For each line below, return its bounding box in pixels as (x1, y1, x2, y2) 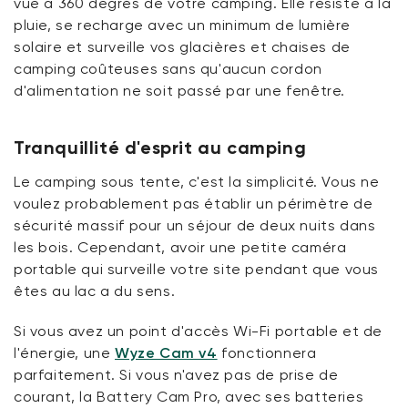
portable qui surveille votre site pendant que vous (14, 260, 380, 278)
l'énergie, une (14, 344, 115, 362)
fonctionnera (217, 344, 317, 362)
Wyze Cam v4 (115, 344, 218, 362)
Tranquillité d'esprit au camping (14, 137, 307, 158)
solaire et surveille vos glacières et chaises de (14, 38, 351, 56)
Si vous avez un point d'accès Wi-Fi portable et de (14, 322, 383, 340)
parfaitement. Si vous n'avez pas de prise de (14, 366, 339, 383)
